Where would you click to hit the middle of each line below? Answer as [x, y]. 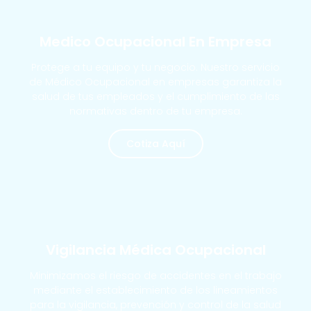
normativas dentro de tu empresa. [155, 111]
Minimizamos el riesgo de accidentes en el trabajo [155, 275]
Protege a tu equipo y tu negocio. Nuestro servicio [155, 67]
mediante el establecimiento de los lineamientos [155, 290]
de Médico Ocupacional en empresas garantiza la [155, 82]
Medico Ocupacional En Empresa [155, 41]
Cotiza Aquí [155, 143]
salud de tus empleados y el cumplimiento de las [155, 96]
